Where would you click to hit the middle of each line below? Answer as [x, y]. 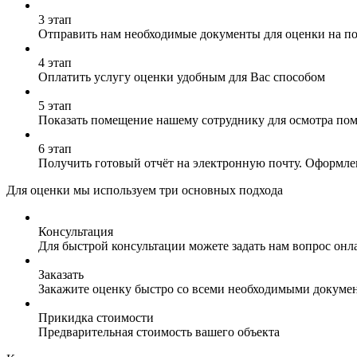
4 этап [55, 62]
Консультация [76, 231]
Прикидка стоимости [96, 317]
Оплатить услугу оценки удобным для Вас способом [182, 76]
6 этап [55, 148]
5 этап [55, 105]
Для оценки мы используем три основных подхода [145, 190]
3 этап [55, 19]
